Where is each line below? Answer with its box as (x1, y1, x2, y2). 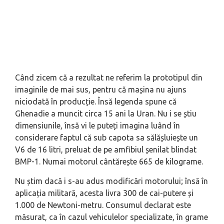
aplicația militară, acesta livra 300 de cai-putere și (15, 188, 193, 198)
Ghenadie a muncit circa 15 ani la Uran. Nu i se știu (15, 109, 196, 118)
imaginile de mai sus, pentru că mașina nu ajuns (15, 85, 186, 94)
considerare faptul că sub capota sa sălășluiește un (15, 133, 198, 142)
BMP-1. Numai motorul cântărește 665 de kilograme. (15, 157, 203, 166)
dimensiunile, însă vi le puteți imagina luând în (15, 121, 180, 130)
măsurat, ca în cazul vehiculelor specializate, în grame (15, 212, 208, 222)
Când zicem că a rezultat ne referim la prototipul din (15, 73, 202, 82)
